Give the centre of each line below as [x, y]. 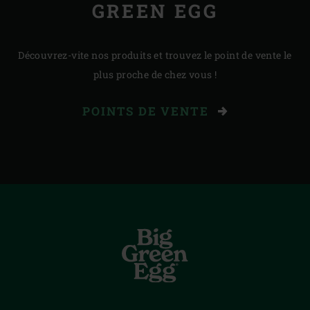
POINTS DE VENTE [148, 111]
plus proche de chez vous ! [155, 74]
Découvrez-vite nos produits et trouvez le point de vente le [155, 55]
